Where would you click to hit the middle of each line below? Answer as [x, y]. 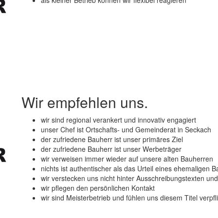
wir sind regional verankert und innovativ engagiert [118, 120]
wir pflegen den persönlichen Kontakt [98, 188]
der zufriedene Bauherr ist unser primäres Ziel [112, 139]
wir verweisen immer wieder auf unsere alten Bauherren [127, 159]
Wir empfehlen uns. [85, 102]
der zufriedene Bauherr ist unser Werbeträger [111, 149]
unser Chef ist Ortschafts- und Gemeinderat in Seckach [126, 130]
